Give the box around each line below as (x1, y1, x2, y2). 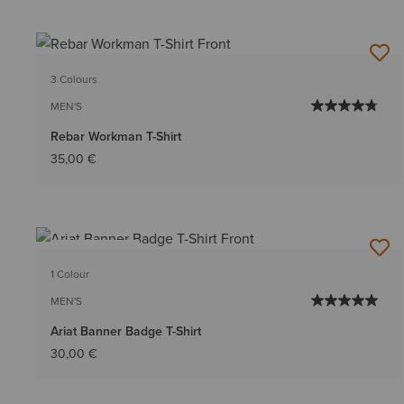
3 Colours (50, 70, 97, 87)
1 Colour (50, 265, 89, 281)
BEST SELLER (62, 244, 128, 261)
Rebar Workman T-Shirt (50, 126, 181, 145)
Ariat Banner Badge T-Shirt (50, 321, 201, 340)
